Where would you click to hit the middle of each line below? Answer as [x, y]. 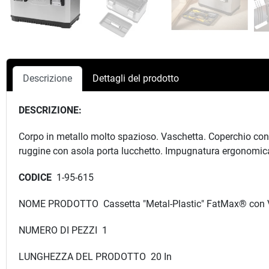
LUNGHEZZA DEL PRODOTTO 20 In [95, 256]
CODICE [36, 177]
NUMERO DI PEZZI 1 [63, 230]
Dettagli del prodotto [136, 78]
